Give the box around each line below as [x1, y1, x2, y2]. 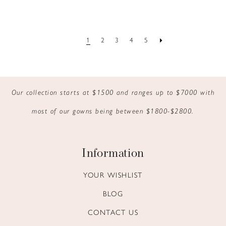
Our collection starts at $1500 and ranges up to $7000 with [11, 86, 215, 97]
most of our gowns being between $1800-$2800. [32, 105, 194, 116]
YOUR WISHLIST [83, 169, 143, 180]
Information [82, 148, 144, 160]
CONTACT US [87, 206, 139, 217]
